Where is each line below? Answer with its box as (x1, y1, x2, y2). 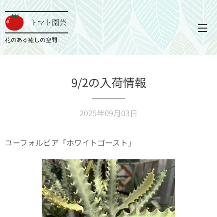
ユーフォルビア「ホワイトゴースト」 (5, 137, 136, 148)
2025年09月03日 (79, 107, 138, 119)
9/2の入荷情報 (71, 74, 146, 91)
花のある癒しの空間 (5, 35, 57, 44)
